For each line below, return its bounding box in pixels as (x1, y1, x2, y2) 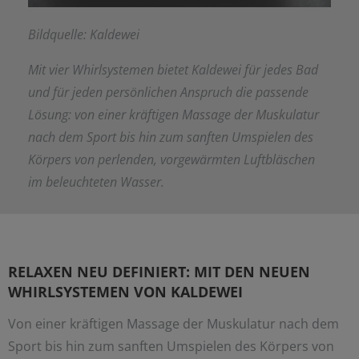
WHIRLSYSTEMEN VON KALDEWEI (8, 281, 243, 301)
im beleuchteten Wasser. (28, 172, 164, 191)
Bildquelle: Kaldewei (28, 25, 139, 43)
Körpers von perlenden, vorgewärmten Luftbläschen (28, 150, 315, 168)
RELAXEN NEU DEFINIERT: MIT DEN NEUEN (8, 261, 310, 281)
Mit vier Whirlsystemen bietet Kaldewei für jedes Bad (28, 60, 318, 79)
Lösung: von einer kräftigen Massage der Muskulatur (28, 105, 319, 123)
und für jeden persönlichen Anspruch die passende (28, 83, 309, 101)
